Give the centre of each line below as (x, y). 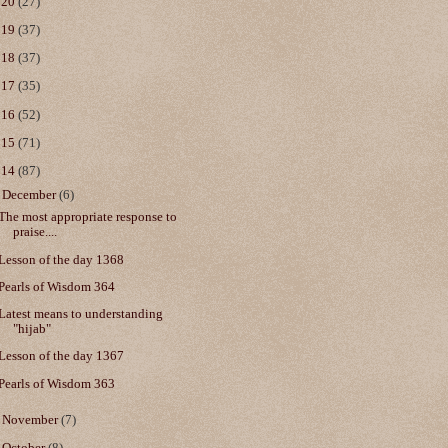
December (31, 194)
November (32, 419)
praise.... (35, 232)
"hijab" (32, 329)
